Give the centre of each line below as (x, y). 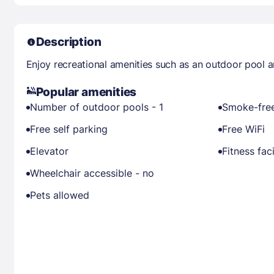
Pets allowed (59, 195)
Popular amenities (86, 92)
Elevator (49, 151)
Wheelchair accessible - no (92, 173)
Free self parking (68, 129)
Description (68, 42)
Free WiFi (244, 129)
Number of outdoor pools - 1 (96, 107)
